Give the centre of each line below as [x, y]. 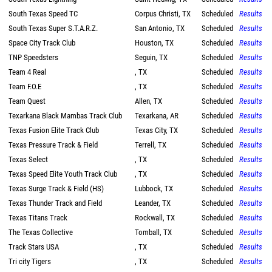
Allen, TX [148, 101]
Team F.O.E [25, 87]
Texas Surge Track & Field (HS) [56, 189]
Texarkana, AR [157, 116]
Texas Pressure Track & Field [53, 145]
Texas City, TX [156, 130]
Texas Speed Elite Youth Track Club [63, 174]
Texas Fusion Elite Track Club [54, 130]
